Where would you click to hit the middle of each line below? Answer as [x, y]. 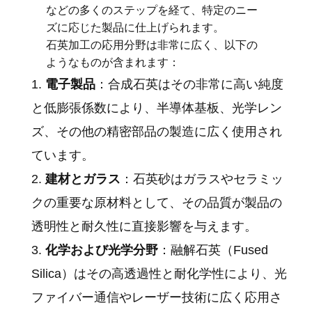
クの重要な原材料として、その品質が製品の [157, 202]
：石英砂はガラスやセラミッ [202, 179]
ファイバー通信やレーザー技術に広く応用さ [157, 297]
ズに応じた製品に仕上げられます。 [135, 27]
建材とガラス [83, 179]
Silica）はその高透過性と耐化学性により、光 [159, 273]
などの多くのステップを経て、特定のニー [152, 10]
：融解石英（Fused [213, 250]
